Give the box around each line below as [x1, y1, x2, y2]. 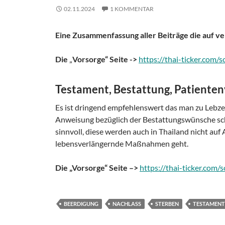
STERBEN [155, 200, 179, 207]
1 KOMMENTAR [110, 5, 154, 13]
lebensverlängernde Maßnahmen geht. [55, 138, 188, 148]
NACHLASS [113, 200, 141, 207]
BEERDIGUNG [64, 200, 98, 207]
